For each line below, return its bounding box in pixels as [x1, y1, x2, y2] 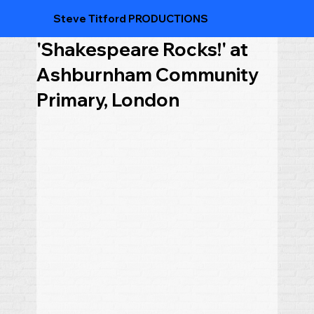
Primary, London [36, 88, 179, 111]
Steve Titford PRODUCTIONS [53, 11, 208, 25]
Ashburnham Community [36, 63, 259, 86]
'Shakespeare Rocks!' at [36, 38, 248, 61]
